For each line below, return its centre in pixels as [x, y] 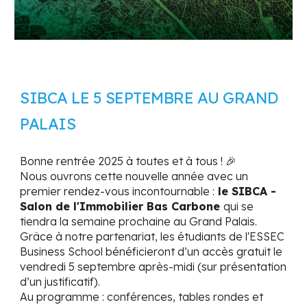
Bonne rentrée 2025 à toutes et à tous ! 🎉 [128, 161]
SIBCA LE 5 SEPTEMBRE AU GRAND [149, 97]
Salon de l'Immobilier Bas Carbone [120, 206]
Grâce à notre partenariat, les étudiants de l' [135, 236]
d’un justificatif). [60, 281]
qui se [239, 206]
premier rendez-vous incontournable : [118, 191]
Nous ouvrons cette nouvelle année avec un [134, 176]
